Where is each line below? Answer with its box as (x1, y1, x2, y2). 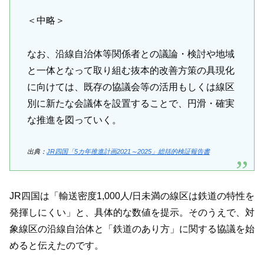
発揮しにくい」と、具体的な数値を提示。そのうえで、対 (9, 207, 255, 217)
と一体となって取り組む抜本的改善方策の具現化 (27, 65, 235, 75)
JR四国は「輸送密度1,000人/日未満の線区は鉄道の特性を (9, 190, 255, 201)
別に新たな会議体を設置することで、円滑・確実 (27, 98, 235, 108)
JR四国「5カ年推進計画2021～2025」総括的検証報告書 (46, 147, 210, 155)
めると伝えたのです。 (9, 240, 104, 250)
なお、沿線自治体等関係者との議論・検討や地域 (27, 48, 235, 59)
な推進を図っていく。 (27, 114, 121, 125)
